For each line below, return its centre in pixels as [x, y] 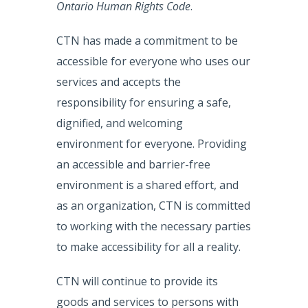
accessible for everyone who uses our [154, 62]
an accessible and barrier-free [134, 165]
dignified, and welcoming [120, 123]
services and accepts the [119, 82]
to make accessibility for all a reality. [149, 247]
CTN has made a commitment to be [147, 41]
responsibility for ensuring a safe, [144, 103]
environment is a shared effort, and [148, 185]
